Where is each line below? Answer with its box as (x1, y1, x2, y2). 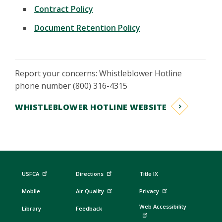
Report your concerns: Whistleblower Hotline (15, 68, 182, 79)
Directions (75, 170, 104, 178)
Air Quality (75, 187, 104, 195)
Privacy (139, 187, 160, 195)
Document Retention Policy (34, 22, 140, 33)
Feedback (75, 205, 102, 213)
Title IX (139, 170, 159, 178)
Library (21, 205, 41, 213)
